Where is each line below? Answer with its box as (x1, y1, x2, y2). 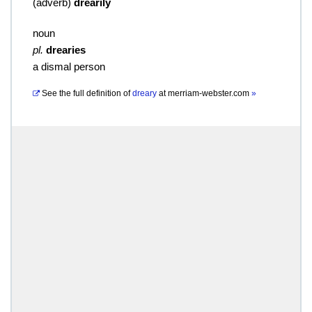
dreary (132, 88, 157, 98)
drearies (46, 44, 86, 56)
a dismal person (33, 61, 105, 72)
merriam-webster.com (168, 88, 251, 98)
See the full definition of (42, 88, 130, 98)
